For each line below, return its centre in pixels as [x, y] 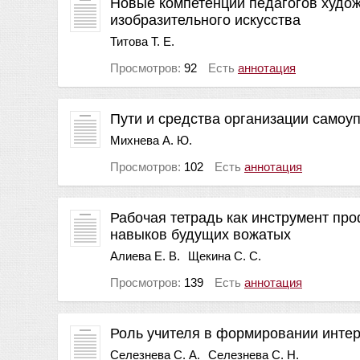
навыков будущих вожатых [200, 234]
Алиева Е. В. [145, 256]
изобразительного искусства [205, 20]
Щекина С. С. [225, 256]
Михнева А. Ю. [151, 140]
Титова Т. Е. [142, 41]
